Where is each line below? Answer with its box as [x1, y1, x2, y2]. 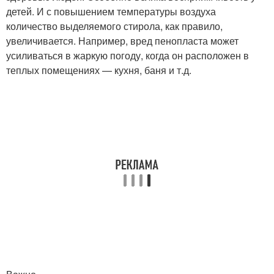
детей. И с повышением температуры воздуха [6, 4, 216, 18]
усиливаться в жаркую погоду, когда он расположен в [6, 48, 249, 62]
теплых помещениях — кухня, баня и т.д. [6, 63, 191, 77]
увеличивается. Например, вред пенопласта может [6, 34, 239, 48]
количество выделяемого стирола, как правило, [6, 19, 223, 33]
